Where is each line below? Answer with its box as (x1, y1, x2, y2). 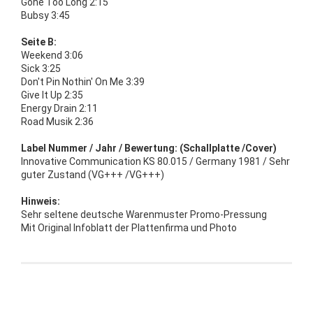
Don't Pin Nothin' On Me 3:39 (21, 75, 145, 87)
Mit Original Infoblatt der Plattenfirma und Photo (21, 221, 237, 233)
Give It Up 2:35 (21, 89, 83, 101)
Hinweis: (21, 195, 60, 207)
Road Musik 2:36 (21, 115, 94, 127)
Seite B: (21, 36, 57, 48)
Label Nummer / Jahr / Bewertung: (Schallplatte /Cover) (21, 142, 277, 154)
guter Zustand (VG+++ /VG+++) (21, 168, 164, 180)
